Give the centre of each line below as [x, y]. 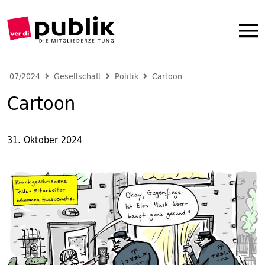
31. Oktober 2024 [45, 140]
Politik [127, 76]
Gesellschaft [77, 76]
